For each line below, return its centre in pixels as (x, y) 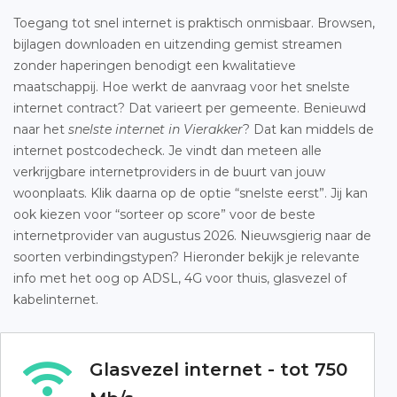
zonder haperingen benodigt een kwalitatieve (155, 66)
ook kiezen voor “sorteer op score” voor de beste (164, 214)
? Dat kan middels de (308, 129)
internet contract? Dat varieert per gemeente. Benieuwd (190, 108)
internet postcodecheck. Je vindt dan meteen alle (167, 151)
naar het (41, 129)
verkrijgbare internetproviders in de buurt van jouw (169, 172)
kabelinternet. (56, 300)
